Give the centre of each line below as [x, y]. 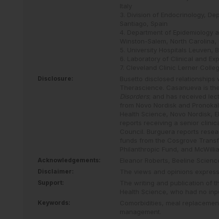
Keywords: [54, 203]
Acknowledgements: [69, 160]
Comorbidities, [142, 203]
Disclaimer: [56, 171]
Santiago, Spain [143, 23]
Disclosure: [55, 78]
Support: [51, 183]
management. [140, 212]
